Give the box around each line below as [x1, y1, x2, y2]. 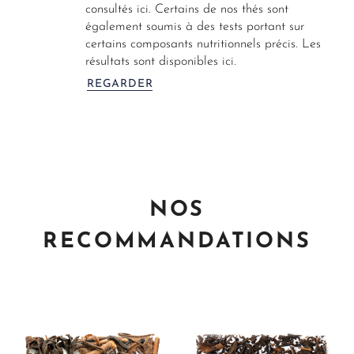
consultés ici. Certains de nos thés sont [85, 3, 288, 17]
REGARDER [87, 78, 153, 91]
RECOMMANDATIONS [43, 232, 311, 254]
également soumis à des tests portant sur [85, 21, 304, 34]
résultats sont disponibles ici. [85, 55, 236, 69]
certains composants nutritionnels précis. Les [85, 38, 321, 51]
